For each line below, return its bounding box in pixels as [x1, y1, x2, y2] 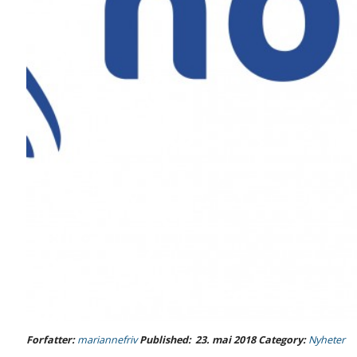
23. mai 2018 [195, 332, 256, 347]
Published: [137, 332, 191, 347]
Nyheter [308, 332, 345, 347]
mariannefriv [77, 332, 137, 347]
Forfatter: [26, 332, 77, 347]
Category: [258, 332, 308, 347]
